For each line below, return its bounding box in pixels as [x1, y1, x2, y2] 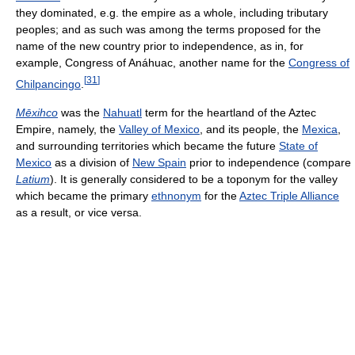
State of [279, 139, 318, 152]
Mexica [302, 122, 338, 136]
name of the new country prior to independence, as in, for [16, 40, 303, 53]
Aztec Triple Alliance [239, 189, 339, 202]
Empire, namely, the [16, 122, 119, 136]
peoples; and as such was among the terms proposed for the [16, 23, 321, 36]
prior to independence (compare [186, 155, 351, 169]
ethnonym [151, 189, 201, 202]
